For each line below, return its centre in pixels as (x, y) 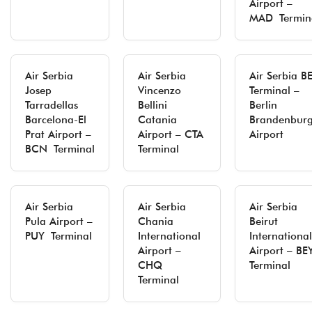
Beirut (264, 221)
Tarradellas (52, 105)
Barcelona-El (56, 120)
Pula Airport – (59, 221)
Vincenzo (159, 91)
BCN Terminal (60, 149)
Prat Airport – (58, 134)
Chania (156, 221)
